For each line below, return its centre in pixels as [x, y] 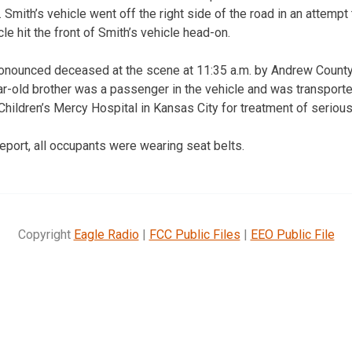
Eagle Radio [106, 234]
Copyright [46, 234]
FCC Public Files [194, 234]
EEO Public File [292, 234]
